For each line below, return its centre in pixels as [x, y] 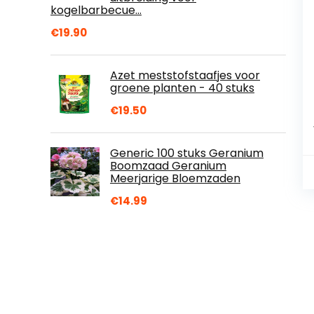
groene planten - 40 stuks [182, 88]
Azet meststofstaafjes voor [185, 75]
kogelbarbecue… [96, 10]
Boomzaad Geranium [168, 165]
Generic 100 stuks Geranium [187, 153]
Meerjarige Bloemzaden [175, 178]
